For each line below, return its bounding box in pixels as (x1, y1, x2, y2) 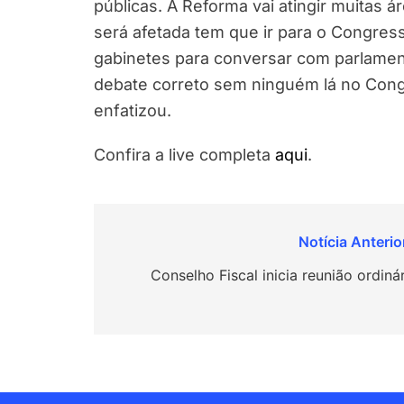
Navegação (111, 232, 227, 259)
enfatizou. (94, 100, 171, 120)
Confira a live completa (94, 144, 275, 164)
